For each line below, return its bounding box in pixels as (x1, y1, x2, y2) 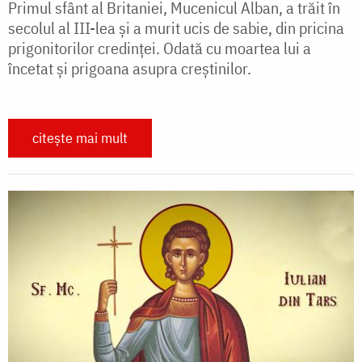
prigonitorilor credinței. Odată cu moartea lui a (8, 37, 311, 59)
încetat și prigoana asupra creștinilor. (8, 57, 251, 79)
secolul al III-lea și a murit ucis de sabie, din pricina (8, 17, 344, 39)
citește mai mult (32, 128, 128, 147)
